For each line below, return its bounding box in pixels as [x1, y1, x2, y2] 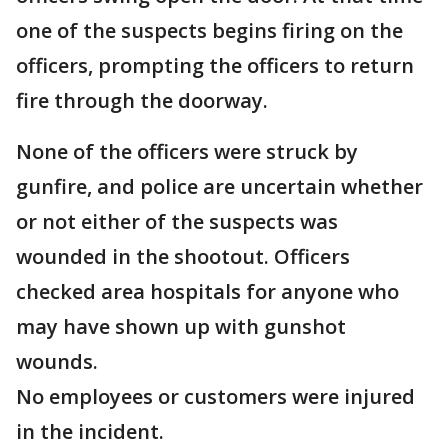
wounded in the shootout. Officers [16, 243, 350, 270]
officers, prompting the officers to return [16, 52, 414, 79]
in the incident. [16, 418, 164, 445]
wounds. [16, 348, 98, 375]
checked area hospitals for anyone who [16, 278, 399, 305]
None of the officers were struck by [16, 138, 358, 165]
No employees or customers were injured [16, 383, 415, 410]
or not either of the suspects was [16, 208, 338, 235]
